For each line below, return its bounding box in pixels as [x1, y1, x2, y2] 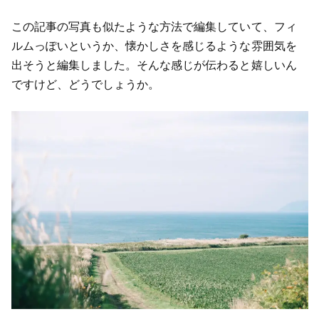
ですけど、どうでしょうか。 [11, 78, 160, 90]
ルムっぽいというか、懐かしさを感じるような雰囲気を [11, 39, 297, 52]
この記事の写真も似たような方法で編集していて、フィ [11, 20, 297, 33]
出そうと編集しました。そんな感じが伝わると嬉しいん [11, 58, 297, 71]
